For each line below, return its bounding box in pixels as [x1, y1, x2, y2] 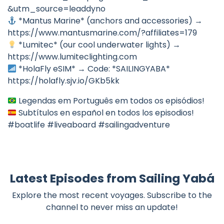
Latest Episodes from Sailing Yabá [9, 170, 214, 187]
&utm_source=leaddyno [7, 3, 105, 15]
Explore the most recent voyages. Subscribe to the [12, 189, 212, 201]
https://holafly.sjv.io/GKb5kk [7, 75, 119, 87]
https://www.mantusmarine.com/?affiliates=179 [7, 27, 197, 39]
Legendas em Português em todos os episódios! [16, 95, 205, 107]
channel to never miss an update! [46, 201, 178, 213]
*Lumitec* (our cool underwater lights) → [16, 39, 181, 51]
